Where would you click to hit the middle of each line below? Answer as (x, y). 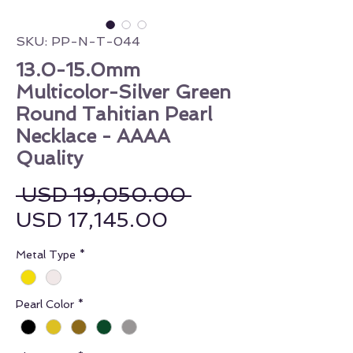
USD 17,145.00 (92, 220)
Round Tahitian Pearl (114, 114)
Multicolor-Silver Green (123, 92)
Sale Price (216, 219)
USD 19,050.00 (104, 195)
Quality (49, 158)
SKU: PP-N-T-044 (78, 42)
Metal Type (46, 255)
